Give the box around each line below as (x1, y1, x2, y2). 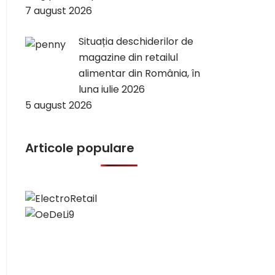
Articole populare (25, 139, 134, 157)
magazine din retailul (79, 50, 178, 64)
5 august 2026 (25, 98, 92, 112)
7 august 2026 (25, 4, 92, 18)
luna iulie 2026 (79, 82, 145, 96)
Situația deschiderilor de (79, 34, 193, 48)
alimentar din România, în (79, 66, 200, 80)
